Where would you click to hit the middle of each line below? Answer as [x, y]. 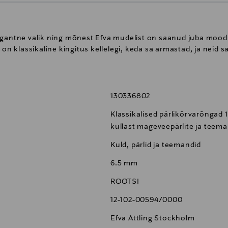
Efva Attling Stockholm [153, 219]
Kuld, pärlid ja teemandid [156, 145]
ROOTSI [125, 182]
